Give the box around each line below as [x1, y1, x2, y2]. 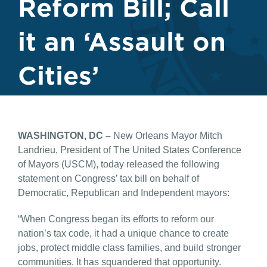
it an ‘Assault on [18, 27, 226, 55]
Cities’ [18, 61, 99, 89]
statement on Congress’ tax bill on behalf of [18, 173, 199, 184]
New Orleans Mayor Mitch [111, 131, 222, 141]
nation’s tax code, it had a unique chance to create [18, 228, 229, 238]
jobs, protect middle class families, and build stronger [18, 243, 241, 253]
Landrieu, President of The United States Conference [18, 145, 241, 155]
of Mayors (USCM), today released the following [18, 159, 219, 169]
